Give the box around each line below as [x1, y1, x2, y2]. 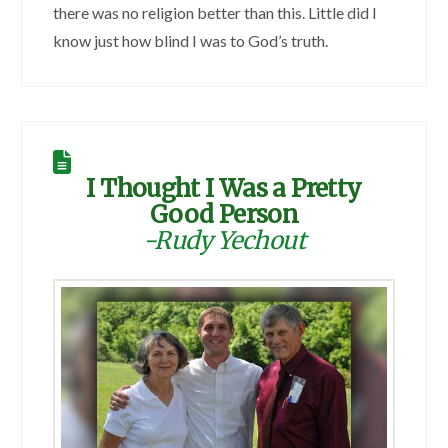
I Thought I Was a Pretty [86, 173, 362, 205]
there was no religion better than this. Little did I [52, 3, 377, 23]
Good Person [149, 199, 299, 231]
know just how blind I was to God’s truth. [52, 31, 328, 51]
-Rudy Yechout [143, 225, 305, 257]
